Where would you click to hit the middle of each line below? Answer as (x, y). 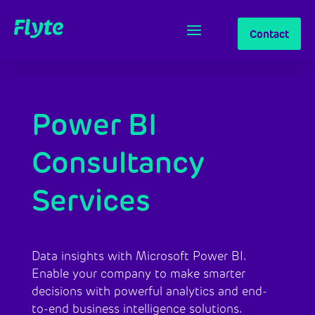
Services (91, 200)
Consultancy (118, 162)
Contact (269, 34)
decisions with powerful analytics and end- (149, 291)
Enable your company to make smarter (138, 274)
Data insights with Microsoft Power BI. (138, 256)
